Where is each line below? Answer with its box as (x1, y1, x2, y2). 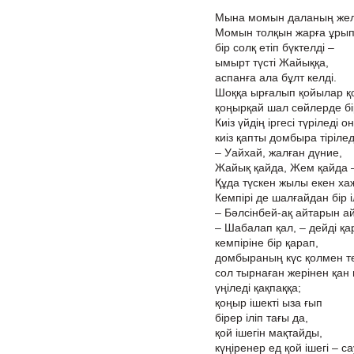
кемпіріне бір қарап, (215, 236, 318, 249)
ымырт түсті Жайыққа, (215, 56, 329, 69)
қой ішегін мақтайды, (215, 326, 322, 339)
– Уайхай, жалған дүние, (215, 146, 342, 159)
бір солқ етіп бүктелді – (215, 41, 334, 54)
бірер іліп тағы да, (215, 311, 308, 324)
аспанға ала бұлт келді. (215, 71, 337, 84)
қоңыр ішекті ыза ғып (215, 296, 322, 309)
